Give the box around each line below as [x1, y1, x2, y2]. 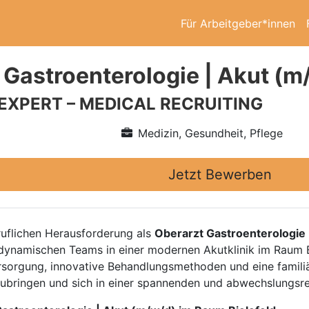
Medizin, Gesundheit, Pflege [137, 126, 283, 140]
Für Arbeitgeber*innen [181, 16, 295, 30]
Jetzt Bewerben [168, 166, 272, 183]
